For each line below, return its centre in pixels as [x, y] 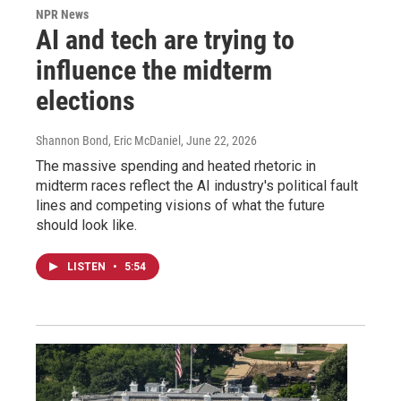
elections [85, 100]
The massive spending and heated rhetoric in [176, 166]
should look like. [86, 225]
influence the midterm [154, 70]
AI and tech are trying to [165, 39]
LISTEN [88, 266]
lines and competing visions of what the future [180, 205]
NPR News [62, 14]
